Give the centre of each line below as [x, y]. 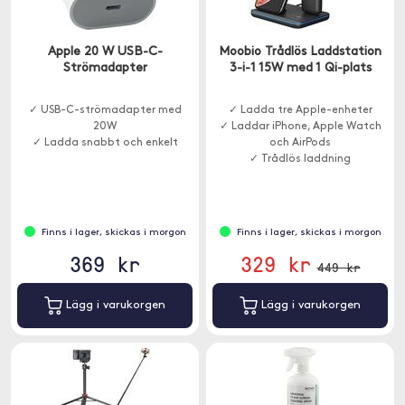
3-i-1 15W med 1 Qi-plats [300, 68]
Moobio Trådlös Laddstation [300, 52]
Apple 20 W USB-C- [105, 52]
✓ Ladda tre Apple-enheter [300, 110]
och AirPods [300, 143]
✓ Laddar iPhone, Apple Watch [300, 127]
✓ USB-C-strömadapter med [105, 110]
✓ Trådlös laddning [300, 159]
